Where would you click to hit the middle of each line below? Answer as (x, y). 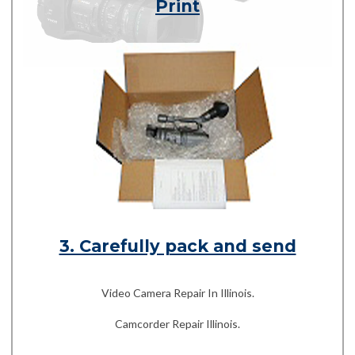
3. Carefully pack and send (177, 246)
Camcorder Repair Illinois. (177, 324)
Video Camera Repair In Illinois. (177, 292)
